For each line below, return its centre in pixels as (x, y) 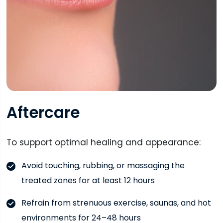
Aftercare (43, 113)
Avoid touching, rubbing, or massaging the (103, 165)
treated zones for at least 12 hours (88, 180)
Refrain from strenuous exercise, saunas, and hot (116, 203)
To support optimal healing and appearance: (103, 142)
